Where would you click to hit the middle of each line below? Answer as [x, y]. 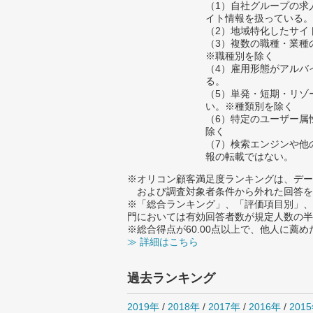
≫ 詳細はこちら [163, 242]
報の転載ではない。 [249, 156]
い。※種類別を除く [249, 106]
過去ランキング [171, 278]
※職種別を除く [240, 56]
